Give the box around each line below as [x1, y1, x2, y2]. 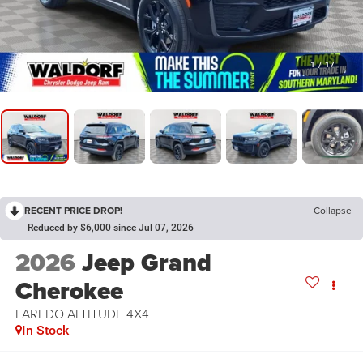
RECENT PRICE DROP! [24, 203, 122, 218]
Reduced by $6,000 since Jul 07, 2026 [28, 222, 194, 234]
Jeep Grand [81, 245, 211, 281]
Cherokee [15, 273, 123, 310]
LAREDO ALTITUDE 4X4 [15, 305, 149, 323]
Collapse [314, 203, 352, 218]
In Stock [21, 322, 69, 339]
